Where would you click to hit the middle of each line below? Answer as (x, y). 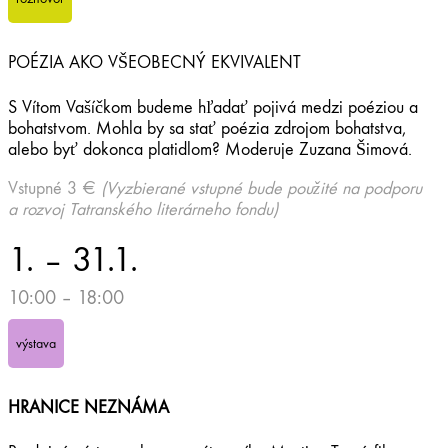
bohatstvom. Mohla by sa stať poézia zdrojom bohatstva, (207, 128)
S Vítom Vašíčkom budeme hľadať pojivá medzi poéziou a (213, 107)
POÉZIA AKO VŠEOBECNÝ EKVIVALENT (154, 62)
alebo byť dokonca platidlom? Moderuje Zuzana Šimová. (210, 149)
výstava (36, 343)
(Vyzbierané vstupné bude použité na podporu (261, 188)
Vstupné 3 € (54, 188)
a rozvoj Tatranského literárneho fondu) (143, 209)
